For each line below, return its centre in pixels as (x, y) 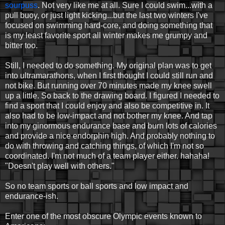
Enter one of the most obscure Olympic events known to (103, 216)
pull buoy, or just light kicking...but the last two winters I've (106, 15)
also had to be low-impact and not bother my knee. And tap (109, 116)
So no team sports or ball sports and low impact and (97, 186)
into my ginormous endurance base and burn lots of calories (111, 126)
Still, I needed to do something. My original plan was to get (108, 65)
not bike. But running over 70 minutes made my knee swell (108, 85)
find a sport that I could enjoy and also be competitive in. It (107, 105)
